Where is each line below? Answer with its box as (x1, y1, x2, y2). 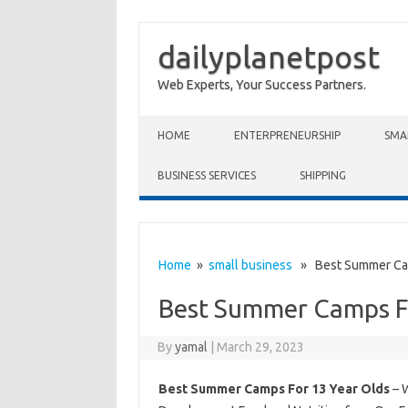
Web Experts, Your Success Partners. (158, 77, 366, 92)
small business (208, 258, 292, 272)
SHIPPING (300, 169, 346, 181)
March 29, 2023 (217, 340, 305, 354)
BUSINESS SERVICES (158, 169, 256, 181)
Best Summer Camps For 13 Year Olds (158, 382, 390, 396)
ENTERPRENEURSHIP (234, 129, 341, 141)
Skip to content (139, 115, 225, 129)
